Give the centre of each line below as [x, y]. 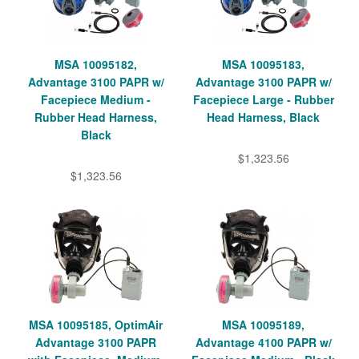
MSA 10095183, [263, 65]
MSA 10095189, [263, 325]
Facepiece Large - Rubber [263, 100]
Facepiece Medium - [96, 100]
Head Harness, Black [263, 117]
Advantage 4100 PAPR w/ [263, 343]
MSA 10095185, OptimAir [96, 325]
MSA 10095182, [96, 65]
